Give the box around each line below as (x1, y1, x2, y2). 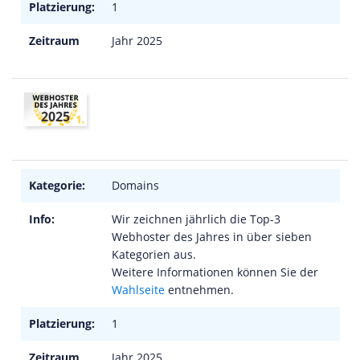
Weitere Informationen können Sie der (112, 264, 318, 280)
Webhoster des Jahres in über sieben (112, 229, 312, 244)
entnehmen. (165, 282, 234, 297)
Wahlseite (112, 282, 165, 297)
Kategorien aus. (112, 247, 196, 262)
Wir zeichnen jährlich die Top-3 (112, 211, 280, 227)
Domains (112, 178, 159, 193)
